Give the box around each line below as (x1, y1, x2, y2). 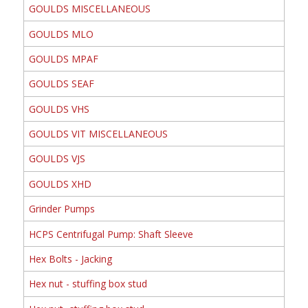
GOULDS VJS (28, 152, 85, 166)
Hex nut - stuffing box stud (28, 277, 147, 291)
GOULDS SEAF (28, 77, 94, 91)
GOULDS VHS (28, 102, 89, 115)
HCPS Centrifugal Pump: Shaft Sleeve (28, 227, 193, 241)
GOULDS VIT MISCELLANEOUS (28, 127, 168, 141)
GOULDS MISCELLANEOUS (28, 2, 151, 16)
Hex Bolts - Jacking (28, 252, 112, 265)
